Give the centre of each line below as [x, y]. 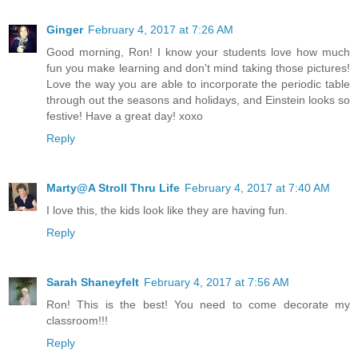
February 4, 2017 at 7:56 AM [217, 282]
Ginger [65, 30]
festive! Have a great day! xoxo [125, 116]
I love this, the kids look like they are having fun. [167, 211]
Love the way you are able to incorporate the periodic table [198, 84]
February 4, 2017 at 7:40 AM [257, 188]
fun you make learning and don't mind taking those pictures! [198, 68]
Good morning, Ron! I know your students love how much [198, 52]
